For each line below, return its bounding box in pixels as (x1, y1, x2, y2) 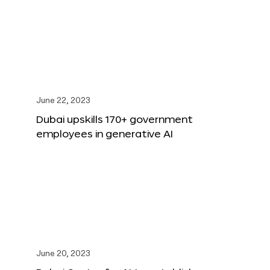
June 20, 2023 (36, 250, 90, 259)
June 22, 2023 (36, 97, 90, 105)
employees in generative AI (36, 128, 173, 140)
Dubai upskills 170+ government (36, 113, 193, 125)
